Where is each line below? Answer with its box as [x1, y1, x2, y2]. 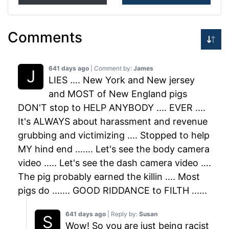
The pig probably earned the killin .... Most [18, 171, 200, 182]
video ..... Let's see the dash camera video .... [18, 157, 211, 169]
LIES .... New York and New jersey [49, 75, 195, 86]
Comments [8, 29, 82, 47]
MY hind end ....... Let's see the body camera [18, 144, 210, 155]
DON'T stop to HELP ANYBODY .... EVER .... [18, 102, 205, 113]
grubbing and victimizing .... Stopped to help [18, 130, 210, 141]
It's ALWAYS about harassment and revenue [18, 116, 208, 127]
